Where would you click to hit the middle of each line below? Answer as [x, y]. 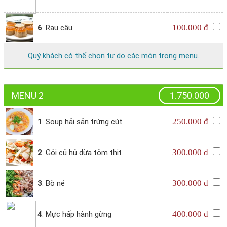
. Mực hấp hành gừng [77, 215]
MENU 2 [28, 96]
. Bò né [53, 184]
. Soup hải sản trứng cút [82, 122]
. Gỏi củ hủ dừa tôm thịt [82, 153]
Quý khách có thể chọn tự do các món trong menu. [113, 56]
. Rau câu [57, 28]
